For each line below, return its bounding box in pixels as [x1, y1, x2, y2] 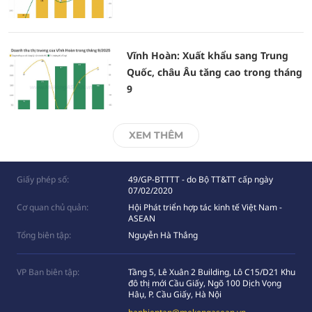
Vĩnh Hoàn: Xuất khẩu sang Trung [127, 49, 288, 62]
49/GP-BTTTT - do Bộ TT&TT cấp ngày [128, 173, 273, 185]
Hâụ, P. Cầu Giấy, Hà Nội [128, 288, 221, 300]
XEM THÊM [129, 129, 183, 141]
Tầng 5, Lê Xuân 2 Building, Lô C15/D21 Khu [128, 266, 295, 278]
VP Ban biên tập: [17, 266, 79, 278]
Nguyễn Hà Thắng [128, 229, 198, 241]
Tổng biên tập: [17, 229, 71, 241]
